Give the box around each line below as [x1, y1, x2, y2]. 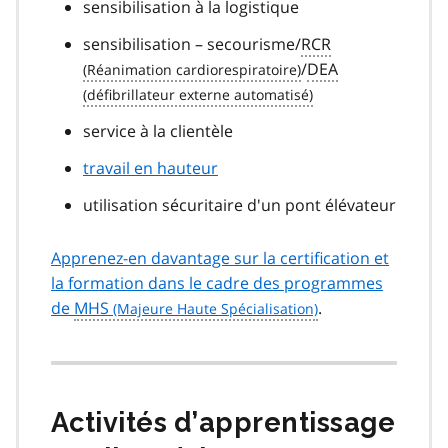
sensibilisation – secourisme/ [83, 32, 301, 55]
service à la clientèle [83, 119, 233, 142]
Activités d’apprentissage [51, 406, 396, 438]
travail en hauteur [83, 156, 218, 179]
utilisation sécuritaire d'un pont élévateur [83, 193, 396, 216]
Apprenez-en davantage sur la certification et [51, 246, 389, 269]
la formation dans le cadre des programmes [51, 271, 383, 294]
